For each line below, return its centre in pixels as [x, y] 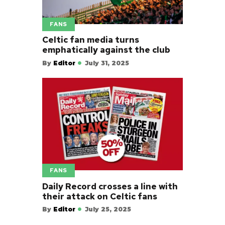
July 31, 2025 [107, 63]
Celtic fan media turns [91, 40]
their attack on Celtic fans [100, 196]
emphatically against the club [106, 50]
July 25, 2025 [108, 209]
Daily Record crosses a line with [110, 186]
